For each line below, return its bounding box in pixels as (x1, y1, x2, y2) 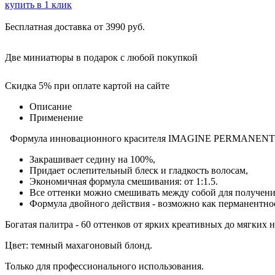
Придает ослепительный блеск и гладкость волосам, (29, 165, 248, 176)
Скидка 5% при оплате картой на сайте (5, 80, 169, 91)
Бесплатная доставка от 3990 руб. (5, 21, 145, 32)
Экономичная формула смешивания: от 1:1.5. (29, 176, 220, 187)
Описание (29, 101, 72, 112)
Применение (29, 112, 83, 123)
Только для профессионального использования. (5, 260, 204, 271)
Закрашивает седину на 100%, (29, 153, 158, 165)
